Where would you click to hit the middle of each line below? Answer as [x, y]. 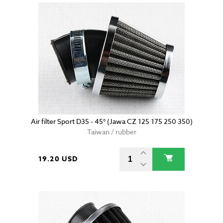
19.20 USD [58, 159]
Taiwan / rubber [111, 132]
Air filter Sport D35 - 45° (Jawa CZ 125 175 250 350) [111, 121]
